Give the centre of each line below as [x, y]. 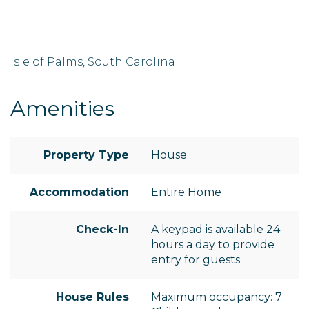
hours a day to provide [213, 245]
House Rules [92, 297]
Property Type [86, 155]
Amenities [62, 109]
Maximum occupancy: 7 [217, 297]
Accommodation [79, 192]
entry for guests [196, 260]
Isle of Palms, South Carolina [93, 62]
